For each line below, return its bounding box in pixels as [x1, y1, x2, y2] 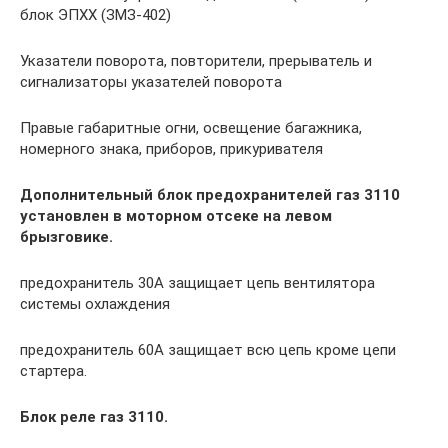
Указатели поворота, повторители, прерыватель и [20, 51, 372, 70]
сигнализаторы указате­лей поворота [20, 72, 282, 91]
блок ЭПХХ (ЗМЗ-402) [20, 5, 171, 24]
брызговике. [20, 227, 113, 246]
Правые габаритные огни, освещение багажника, [20, 118, 362, 137]
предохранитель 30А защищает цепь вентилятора [20, 273, 375, 292]
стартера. [20, 361, 87, 380]
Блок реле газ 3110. [20, 407, 168, 426]
